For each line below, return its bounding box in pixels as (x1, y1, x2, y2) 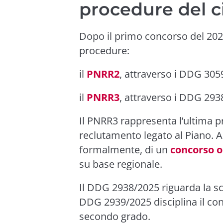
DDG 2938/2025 (87, 181, 159, 194)
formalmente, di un (79, 143, 170, 156)
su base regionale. (79, 157, 162, 171)
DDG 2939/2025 (79, 195, 151, 209)
